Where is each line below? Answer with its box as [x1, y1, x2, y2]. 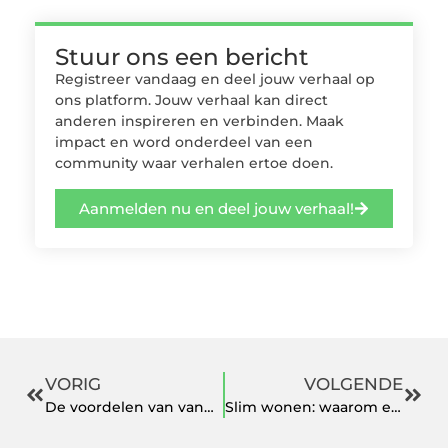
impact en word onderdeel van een [55, 133, 313, 152]
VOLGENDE [304, 373, 403, 394]
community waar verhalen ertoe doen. [55, 154, 333, 173]
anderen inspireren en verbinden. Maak [55, 112, 344, 131]
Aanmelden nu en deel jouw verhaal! [79, 198, 354, 218]
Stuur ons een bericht [55, 43, 309, 72]
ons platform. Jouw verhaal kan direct [55, 91, 328, 110]
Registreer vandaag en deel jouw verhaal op [55, 70, 375, 89]
